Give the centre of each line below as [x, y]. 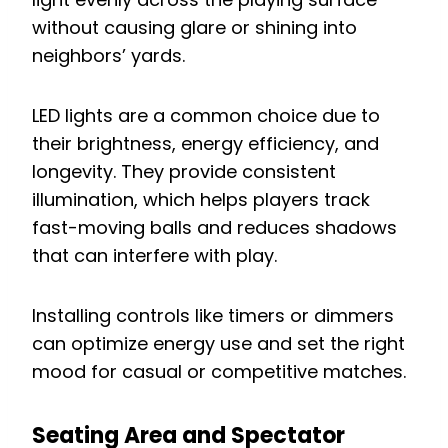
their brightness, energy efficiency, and [205, 143]
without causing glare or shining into [194, 27]
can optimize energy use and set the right [218, 343]
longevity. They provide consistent [184, 171]
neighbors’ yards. [108, 55]
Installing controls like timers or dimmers [213, 315]
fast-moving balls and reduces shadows [214, 227]
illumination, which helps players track [201, 199]
